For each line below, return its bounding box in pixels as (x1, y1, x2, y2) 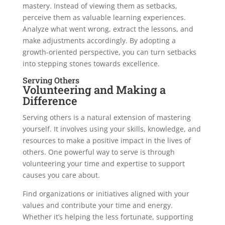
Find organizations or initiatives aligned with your (22, 189, 189, 199)
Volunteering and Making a (22, 82, 166, 97)
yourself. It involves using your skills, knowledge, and (22, 124, 201, 134)
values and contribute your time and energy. (22, 200, 173, 210)
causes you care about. (22, 170, 100, 180)
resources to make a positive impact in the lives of (22, 136, 191, 146)
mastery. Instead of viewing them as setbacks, (22, 1, 177, 11)
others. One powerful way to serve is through (22, 147, 175, 157)
